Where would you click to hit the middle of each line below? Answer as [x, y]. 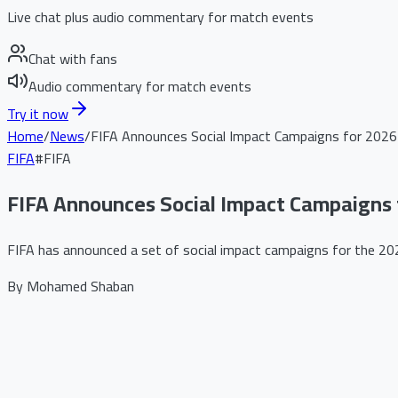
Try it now [38, 114]
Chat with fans [73, 59]
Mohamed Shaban [80, 286]
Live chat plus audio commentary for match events [160, 17]
